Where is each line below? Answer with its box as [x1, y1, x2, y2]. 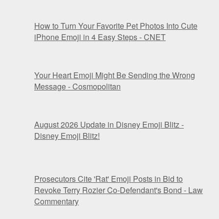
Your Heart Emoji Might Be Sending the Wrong [34, 69, 195, 81]
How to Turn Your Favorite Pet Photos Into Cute [34, 20, 197, 32]
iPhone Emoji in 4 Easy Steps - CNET [34, 31, 166, 43]
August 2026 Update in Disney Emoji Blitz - [34, 119, 184, 131]
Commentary [34, 196, 79, 207]
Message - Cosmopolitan [34, 81, 121, 92]
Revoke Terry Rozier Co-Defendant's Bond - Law [34, 184, 203, 196]
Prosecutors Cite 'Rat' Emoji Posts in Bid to [34, 173, 183, 185]
